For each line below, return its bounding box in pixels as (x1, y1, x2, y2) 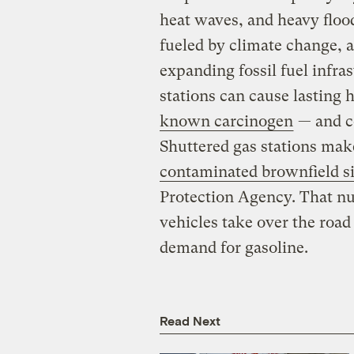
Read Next (159, 313, 220, 329)
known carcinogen (159, 112, 293, 131)
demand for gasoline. (159, 239, 308, 258)
